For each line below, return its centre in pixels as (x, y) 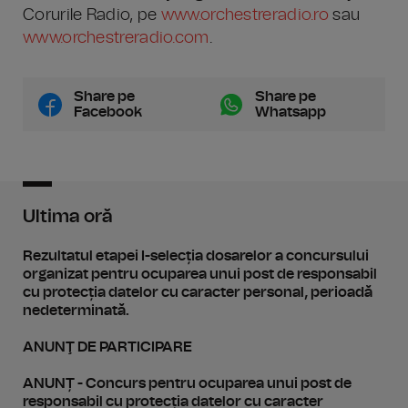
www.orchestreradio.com (116, 38)
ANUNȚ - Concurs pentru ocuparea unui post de (187, 383)
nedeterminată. (76, 311)
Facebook (108, 112)
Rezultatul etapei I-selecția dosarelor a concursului (196, 256)
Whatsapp (291, 112)
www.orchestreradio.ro (245, 15)
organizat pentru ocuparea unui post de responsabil (200, 274)
